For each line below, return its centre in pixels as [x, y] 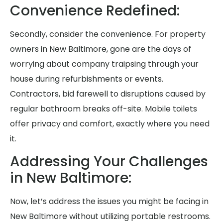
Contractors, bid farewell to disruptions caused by [108, 94]
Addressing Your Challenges [109, 162]
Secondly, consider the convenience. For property [108, 34]
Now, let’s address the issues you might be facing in [109, 202]
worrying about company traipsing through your [104, 64]
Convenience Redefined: [95, 11]
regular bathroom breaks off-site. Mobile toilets [104, 109]
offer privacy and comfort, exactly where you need [110, 124]
